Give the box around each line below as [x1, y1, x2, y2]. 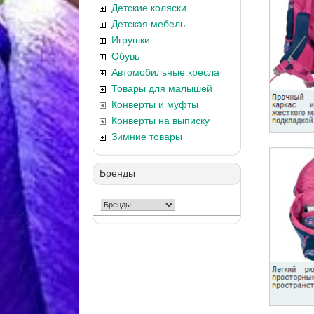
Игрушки [111, 34, 150, 46]
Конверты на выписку [111, 115, 210, 126]
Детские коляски [111, 2, 186, 13]
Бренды [100, 168, 135, 179]
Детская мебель [111, 18, 185, 29]
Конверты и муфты [111, 99, 198, 110]
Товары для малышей [111, 83, 212, 94]
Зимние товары [111, 131, 182, 142]
